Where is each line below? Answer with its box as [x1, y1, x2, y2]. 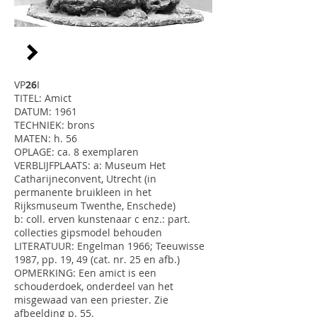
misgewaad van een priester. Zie [14, 293, 168, 306]
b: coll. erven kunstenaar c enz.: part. [14, 212, 190, 226]
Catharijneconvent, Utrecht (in [14, 172, 156, 185]
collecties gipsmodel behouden [14, 226, 162, 239]
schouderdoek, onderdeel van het [14, 279, 173, 293]
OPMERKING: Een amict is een [14, 266, 156, 279]
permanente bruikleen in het [14, 185, 151, 199]
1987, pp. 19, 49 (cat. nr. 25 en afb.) [14, 253, 180, 266]
